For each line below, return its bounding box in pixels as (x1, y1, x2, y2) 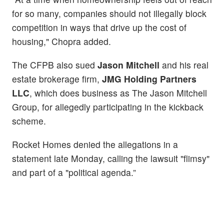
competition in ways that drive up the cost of (12, 20, 186, 33)
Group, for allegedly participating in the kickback (12, 100, 203, 113)
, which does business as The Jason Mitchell (29, 86, 207, 99)
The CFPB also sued (12, 58, 97, 71)
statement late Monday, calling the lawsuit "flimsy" (12, 151, 209, 164)
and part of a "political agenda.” (12, 165, 136, 178)
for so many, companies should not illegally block (12, 6, 206, 19)
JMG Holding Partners (102, 72, 196, 85)
